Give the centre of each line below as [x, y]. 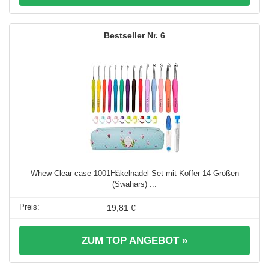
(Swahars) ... [134, 184]
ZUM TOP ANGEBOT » [134, 240]
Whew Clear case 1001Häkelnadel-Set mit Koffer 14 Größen [134, 173]
